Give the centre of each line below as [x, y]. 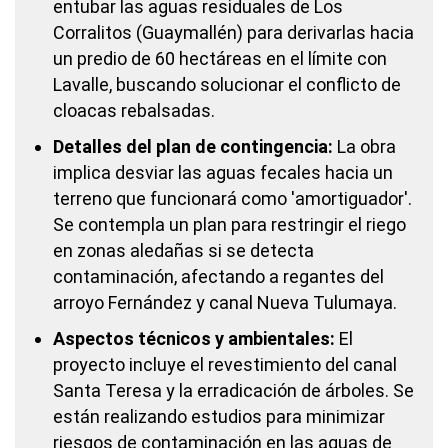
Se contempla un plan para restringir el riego [229, 224]
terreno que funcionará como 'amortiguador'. [232, 198]
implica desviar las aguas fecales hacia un [223, 172]
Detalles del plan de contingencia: [193, 146]
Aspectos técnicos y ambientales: [194, 338]
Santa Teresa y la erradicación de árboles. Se [233, 390]
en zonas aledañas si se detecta [183, 250]
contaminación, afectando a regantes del [218, 276]
